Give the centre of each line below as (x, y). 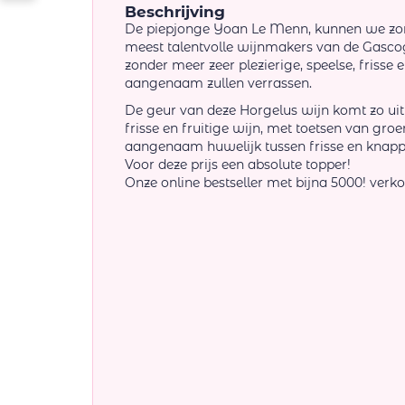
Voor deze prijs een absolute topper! (238, 165)
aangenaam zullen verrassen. (220, 84)
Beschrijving (175, 12)
